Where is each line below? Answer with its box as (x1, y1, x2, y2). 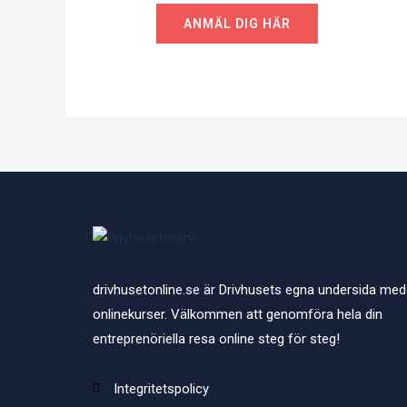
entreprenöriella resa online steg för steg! (93, 331, 340, 348)
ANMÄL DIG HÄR (184, 16, 292, 32)
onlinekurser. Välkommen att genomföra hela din (93, 306, 382, 323)
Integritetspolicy (113, 380, 209, 397)
